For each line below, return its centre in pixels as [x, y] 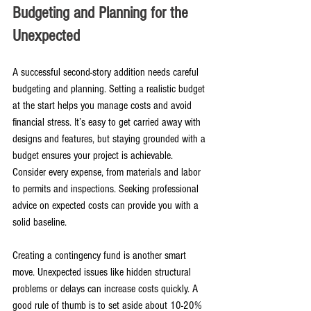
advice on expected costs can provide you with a [107, 205]
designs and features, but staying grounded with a [110, 138]
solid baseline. [40, 222]
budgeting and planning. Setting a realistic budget [110, 89]
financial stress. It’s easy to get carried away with [108, 122]
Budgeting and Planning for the [102, 12]
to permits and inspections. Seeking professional [107, 188]
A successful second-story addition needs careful [107, 72]
